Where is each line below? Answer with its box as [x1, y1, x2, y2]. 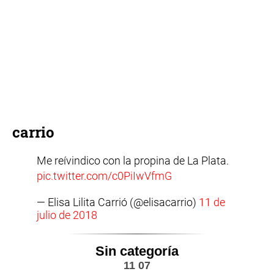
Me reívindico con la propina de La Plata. [37, 154, 229, 167]
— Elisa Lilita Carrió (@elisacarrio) [37, 195, 199, 209]
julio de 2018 [37, 208, 97, 221]
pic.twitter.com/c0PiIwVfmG [37, 169, 172, 182]
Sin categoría [95, 243, 179, 259]
